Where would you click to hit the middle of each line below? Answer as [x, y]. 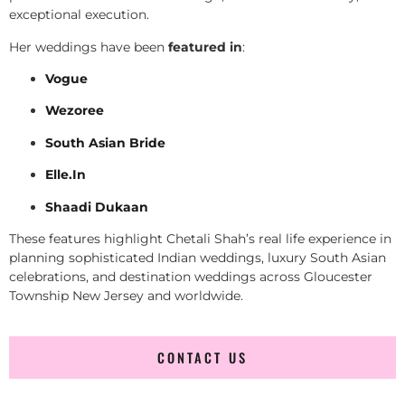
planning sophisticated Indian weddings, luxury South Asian [198, 257]
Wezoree [75, 111]
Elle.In [66, 175]
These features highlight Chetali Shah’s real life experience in [200, 238]
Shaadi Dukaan [97, 207]
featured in [205, 47]
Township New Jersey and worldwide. [126, 295]
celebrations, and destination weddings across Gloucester [191, 276]
